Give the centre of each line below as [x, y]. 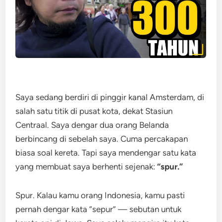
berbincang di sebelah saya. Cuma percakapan [102, 139]
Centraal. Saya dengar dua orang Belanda [92, 125]
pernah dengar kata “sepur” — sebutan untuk [99, 209]
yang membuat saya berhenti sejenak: [86, 166]
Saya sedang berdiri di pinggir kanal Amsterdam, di [110, 97]
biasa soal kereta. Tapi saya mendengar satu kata [106, 153]
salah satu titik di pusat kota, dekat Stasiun [94, 111]
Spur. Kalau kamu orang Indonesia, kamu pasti [100, 195]
